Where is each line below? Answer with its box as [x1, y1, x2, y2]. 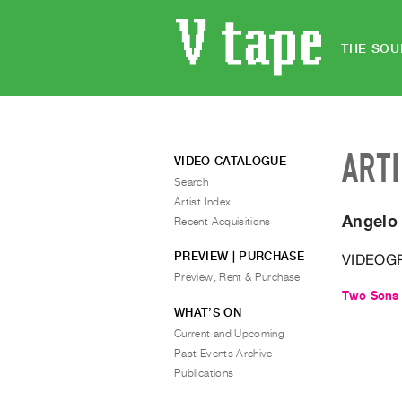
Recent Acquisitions [174, 214, 271, 228]
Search [174, 175, 209, 188]
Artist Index [174, 195, 232, 208]
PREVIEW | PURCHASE [174, 249, 304, 263]
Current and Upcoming [174, 327, 285, 340]
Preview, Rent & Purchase [174, 271, 301, 284]
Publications [174, 366, 234, 380]
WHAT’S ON [174, 305, 241, 319]
